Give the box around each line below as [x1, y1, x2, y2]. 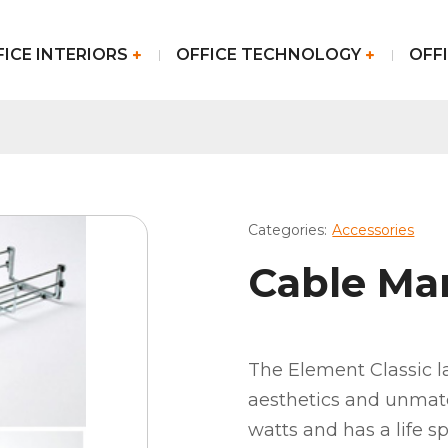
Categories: [248, 221, 328, 240]
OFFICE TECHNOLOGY [176, 45, 361, 64]
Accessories [332, 221, 415, 240]
